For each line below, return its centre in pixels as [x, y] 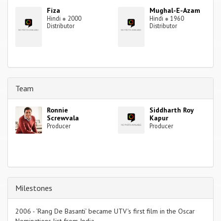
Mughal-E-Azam [175, 11]
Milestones [34, 188]
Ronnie [58, 110]
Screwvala [63, 118]
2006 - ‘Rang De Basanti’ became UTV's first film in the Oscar [105, 211]
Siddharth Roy [172, 110]
